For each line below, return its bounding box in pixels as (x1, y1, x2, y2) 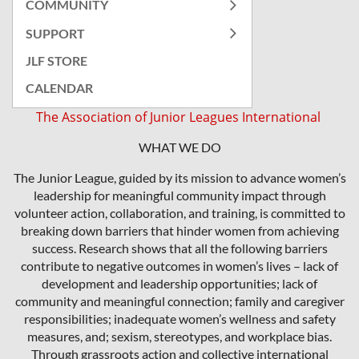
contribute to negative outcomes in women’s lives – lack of (21, 258, 338, 274)
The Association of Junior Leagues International (35, 108, 324, 127)
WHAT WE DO (138, 139, 221, 155)
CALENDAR (26, 80, 93, 96)
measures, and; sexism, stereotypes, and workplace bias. (27, 329, 332, 345)
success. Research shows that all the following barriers (31, 240, 328, 256)
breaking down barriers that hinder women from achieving (20, 223, 339, 239)
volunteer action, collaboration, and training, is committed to (14, 205, 345, 221)
